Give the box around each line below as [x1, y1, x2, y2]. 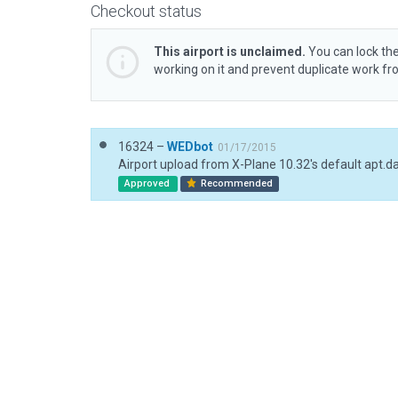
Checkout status [91, 2, 202, 20]
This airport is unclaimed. [154, 44, 306, 59]
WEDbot [167, 139, 213, 154]
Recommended [198, 178, 274, 189]
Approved [123, 178, 172, 189]
